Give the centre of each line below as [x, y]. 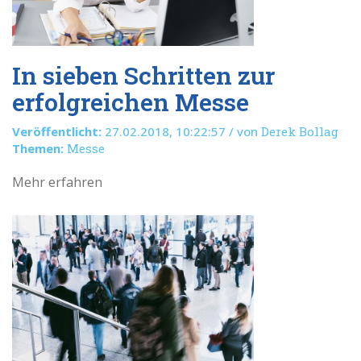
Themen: [38, 148]
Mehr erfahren [57, 182]
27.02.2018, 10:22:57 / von [181, 131]
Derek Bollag [300, 131]
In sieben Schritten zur [143, 75]
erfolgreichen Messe [131, 102]
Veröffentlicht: [57, 131]
